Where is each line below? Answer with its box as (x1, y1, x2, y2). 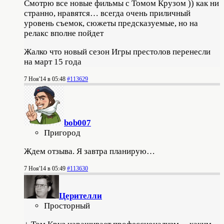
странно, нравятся (24, 8, 90, 18)
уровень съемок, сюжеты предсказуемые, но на (24, 18, 198, 28)
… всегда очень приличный (90, 8, 190, 18)
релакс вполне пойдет (24, 28, 103, 38)
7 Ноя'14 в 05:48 (24, 75, 65, 83)
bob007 (64, 118, 91, 128)
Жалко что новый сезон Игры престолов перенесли (24, 47, 210, 57)
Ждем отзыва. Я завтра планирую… (24, 146, 155, 156)
